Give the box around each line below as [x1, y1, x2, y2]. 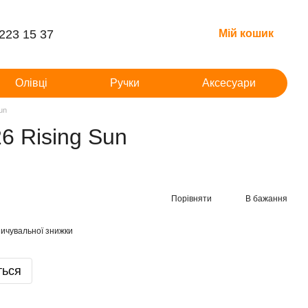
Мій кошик [219, 27, 274, 39]
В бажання [245, 193, 287, 203]
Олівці [15, 77, 48, 89]
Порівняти [171, 193, 212, 203]
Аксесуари [202, 77, 256, 89]
